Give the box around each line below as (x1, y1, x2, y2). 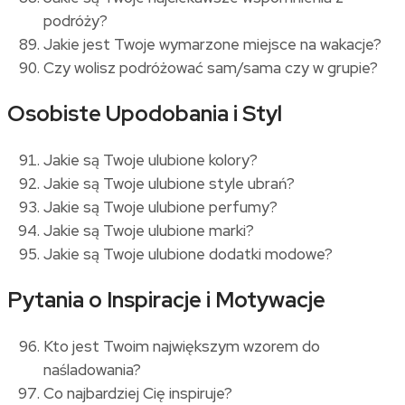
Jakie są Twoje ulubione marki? (43, 220, 254, 240)
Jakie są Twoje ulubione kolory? (43, 149, 258, 170)
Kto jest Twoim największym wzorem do (43, 335, 320, 356)
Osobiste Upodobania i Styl (7, 99, 282, 127)
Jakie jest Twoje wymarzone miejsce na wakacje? (43, 33, 381, 54)
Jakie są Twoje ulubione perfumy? (43, 196, 278, 217)
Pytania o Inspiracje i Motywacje (7, 285, 325, 314)
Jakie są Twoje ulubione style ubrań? (43, 173, 295, 193)
